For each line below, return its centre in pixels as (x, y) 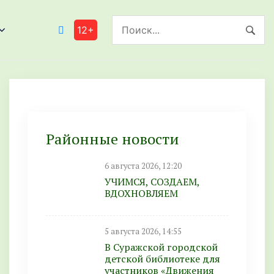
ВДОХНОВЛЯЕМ (141, 193)
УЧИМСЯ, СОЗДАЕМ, (152, 181)
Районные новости (113, 139)
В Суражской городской (161, 247)
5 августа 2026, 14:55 (143, 231)
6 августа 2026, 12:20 (143, 166)
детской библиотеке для (162, 259)
